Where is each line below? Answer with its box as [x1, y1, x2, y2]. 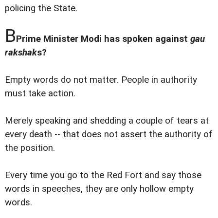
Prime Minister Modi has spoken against [16, 34, 190, 45]
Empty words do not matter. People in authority [5, 74, 197, 86]
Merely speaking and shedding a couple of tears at [5, 115, 209, 127]
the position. [5, 143, 55, 154]
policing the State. [5, 3, 77, 14]
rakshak [5, 47, 37, 58]
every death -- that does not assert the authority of [5, 129, 213, 140]
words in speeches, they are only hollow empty [5, 183, 194, 195]
